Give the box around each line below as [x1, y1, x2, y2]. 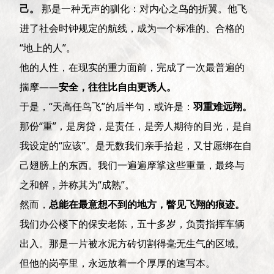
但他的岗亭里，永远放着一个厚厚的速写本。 [20, 256, 216, 270]
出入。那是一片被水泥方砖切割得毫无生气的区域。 [20, 236, 245, 250]
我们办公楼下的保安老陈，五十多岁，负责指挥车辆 [20, 217, 245, 231]
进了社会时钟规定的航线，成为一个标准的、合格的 [20, 21, 245, 35]
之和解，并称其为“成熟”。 [20, 177, 135, 191]
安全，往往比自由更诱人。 [59, 80, 177, 94]
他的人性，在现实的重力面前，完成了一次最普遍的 [20, 60, 245, 74]
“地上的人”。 [20, 40, 76, 54]
